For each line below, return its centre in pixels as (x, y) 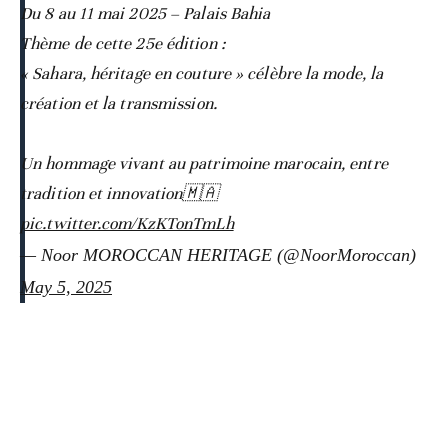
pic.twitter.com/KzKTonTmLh (127, 224)
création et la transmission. (118, 104)
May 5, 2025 (66, 287)
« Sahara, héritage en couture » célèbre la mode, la (202, 74)
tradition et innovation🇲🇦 (119, 194)
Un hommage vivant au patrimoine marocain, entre (204, 164)
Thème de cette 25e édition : (122, 44)
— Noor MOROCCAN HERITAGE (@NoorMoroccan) (218, 255)
